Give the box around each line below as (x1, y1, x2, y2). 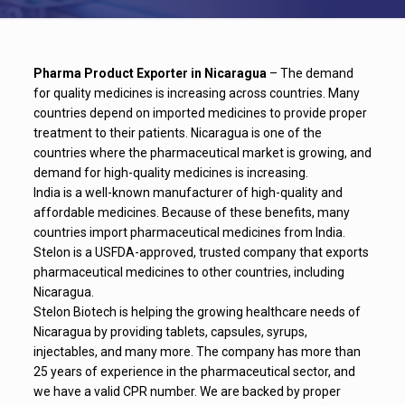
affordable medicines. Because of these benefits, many (33, 205, 350, 220)
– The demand (266, 66, 353, 80)
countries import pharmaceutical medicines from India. (33, 225, 345, 240)
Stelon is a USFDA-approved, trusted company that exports (33, 245, 369, 259)
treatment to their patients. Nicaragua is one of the (33, 126, 322, 140)
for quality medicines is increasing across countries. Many (33, 86, 360, 100)
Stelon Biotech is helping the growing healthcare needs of (33, 305, 361, 319)
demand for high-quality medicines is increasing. (33, 165, 308, 180)
